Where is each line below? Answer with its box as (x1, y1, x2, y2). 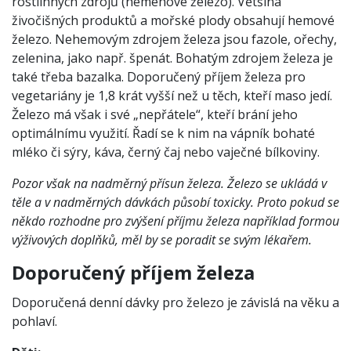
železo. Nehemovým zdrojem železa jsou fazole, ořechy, (12, 30, 337, 48)
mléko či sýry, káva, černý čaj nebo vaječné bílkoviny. (12, 143, 320, 161)
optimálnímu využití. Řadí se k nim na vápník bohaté (12, 124, 315, 142)
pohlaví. (12, 312, 57, 330)
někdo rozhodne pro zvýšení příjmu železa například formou (12, 212, 339, 230)
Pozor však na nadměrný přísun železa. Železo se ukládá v (12, 174, 327, 192)
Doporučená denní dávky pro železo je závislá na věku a (12, 293, 339, 311)
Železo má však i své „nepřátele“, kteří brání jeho (12, 105, 298, 123)
